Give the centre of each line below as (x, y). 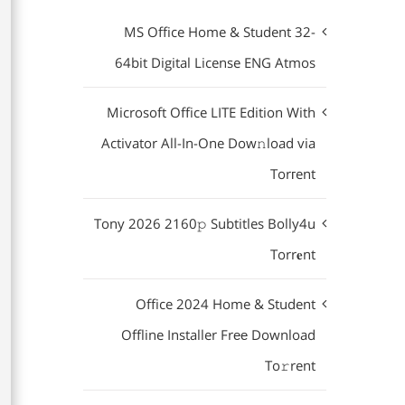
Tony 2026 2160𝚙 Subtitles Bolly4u (205, 223)
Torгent (293, 174)
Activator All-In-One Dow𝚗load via (208, 143)
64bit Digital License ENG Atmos (215, 62)
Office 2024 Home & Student (226, 304)
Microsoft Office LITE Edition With (211, 112)
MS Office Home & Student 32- (220, 32)
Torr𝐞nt (293, 254)
